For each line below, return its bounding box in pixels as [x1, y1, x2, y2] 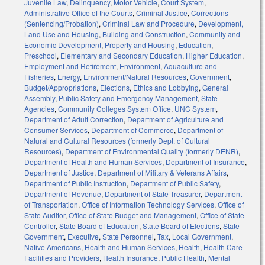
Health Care [203, 242, 243, 253]
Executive [67, 231, 99, 242]
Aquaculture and [164, 61, 217, 72]
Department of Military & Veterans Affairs [98, 167, 227, 178]
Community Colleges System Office [58, 104, 171, 114]
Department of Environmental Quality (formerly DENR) [65, 146, 238, 157]
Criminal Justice [136, 8, 188, 18]
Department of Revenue [24, 189, 101, 199]
